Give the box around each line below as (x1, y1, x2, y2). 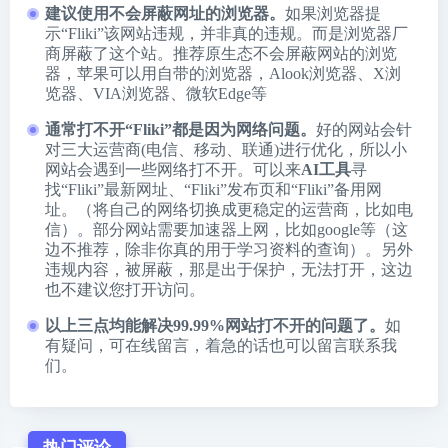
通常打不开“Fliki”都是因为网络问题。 (45, 120, 316, 138)
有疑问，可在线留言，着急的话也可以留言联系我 (45, 336, 397, 354)
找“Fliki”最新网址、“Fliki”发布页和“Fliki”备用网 (45, 180, 382, 198)
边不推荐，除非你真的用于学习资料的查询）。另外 (45, 240, 413, 258)
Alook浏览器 (269, 64, 357, 82)
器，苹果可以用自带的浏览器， (45, 64, 269, 82)
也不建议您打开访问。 (45, 280, 205, 298)
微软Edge (186, 84, 251, 102)
